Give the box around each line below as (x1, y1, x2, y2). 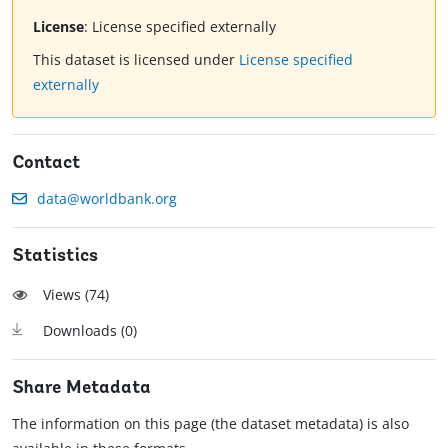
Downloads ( (43, 321, 125, 341)
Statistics (12, 247, 98, 267)
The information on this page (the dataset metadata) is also (12, 414, 409, 434)
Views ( (43, 285, 89, 305)
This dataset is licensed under (33, 50, 239, 70)
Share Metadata (12, 379, 151, 399)
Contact (12, 154, 81, 174)
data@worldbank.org (37, 189, 177, 209)
